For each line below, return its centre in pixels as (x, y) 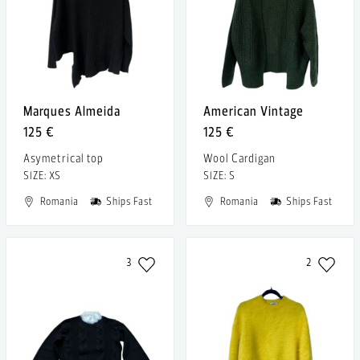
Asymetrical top (63, 158)
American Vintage (254, 110)
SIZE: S (219, 176)
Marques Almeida (72, 110)
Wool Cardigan (239, 158)
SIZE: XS (42, 176)
